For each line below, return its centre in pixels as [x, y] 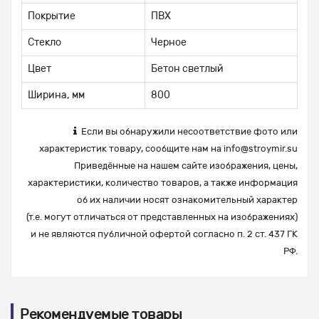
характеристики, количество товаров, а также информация [163, 183]
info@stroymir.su [261, 149]
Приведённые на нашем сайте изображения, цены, [186, 166]
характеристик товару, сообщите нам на [131, 149]
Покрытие [52, 16]
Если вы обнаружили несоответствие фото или [187, 132]
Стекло [45, 43]
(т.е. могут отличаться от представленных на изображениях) [162, 217]
